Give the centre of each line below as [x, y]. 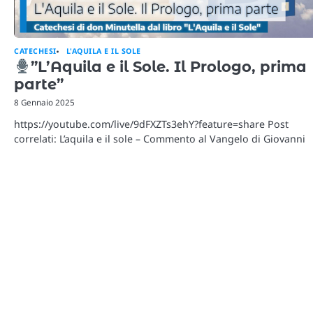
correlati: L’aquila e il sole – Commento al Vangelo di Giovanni [160, 139]
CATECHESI [35, 51]
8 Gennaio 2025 [44, 103]
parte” [39, 85]
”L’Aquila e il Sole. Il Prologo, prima [168, 67]
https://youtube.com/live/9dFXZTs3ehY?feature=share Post [151, 124]
